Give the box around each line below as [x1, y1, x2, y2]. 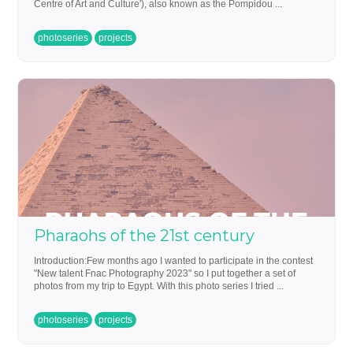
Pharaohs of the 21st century [34, 225, 255, 245]
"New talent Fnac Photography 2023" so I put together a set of [34, 267, 296, 279]
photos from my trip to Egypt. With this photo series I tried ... [34, 280, 284, 292]
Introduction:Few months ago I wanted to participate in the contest [34, 255, 314, 266]
